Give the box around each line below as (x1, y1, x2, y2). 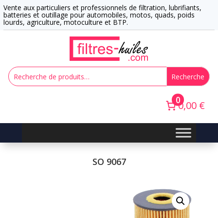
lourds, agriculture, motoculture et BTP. (3, 18, 128, 27)
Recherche (171, 72, 205, 81)
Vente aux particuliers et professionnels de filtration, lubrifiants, (3, 3, 201, 12)
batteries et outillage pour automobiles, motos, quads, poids (3, 10, 195, 19)
